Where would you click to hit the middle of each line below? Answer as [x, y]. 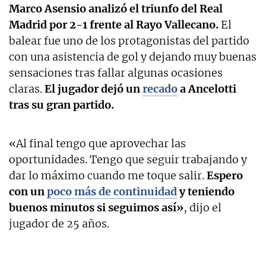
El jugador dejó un [94, 88]
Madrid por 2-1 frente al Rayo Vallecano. [114, 24]
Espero [225, 175]
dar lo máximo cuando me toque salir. [108, 175]
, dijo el [202, 207]
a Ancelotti [207, 88]
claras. [27, 88]
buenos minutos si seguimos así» [96, 207]
